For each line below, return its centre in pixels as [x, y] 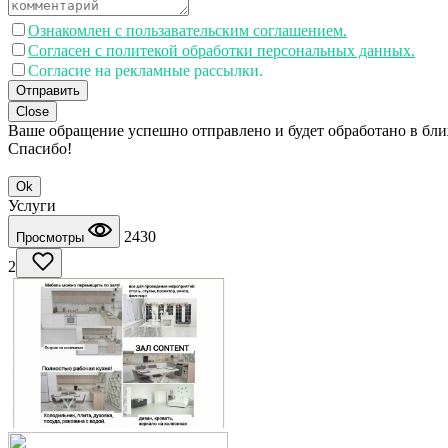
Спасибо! [40, 148]
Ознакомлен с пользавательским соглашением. [187, 30]
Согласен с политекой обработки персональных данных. [221, 50]
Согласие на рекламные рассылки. [145, 70]
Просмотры [52, 237]
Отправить [48, 90]
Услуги [32, 205]
